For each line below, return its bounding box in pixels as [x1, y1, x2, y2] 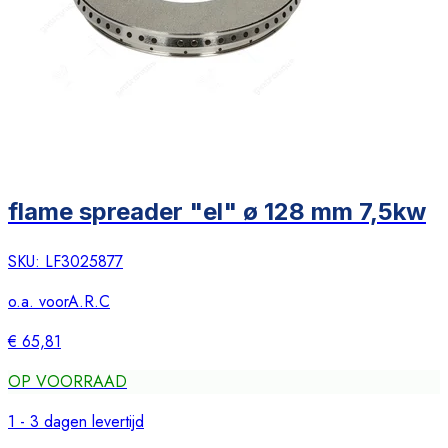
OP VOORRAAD [8, 370, 127, 394]
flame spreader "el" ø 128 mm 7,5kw [8, 197, 426, 227]
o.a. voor [8, 290, 68, 314]
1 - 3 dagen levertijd [8, 410, 144, 434]
